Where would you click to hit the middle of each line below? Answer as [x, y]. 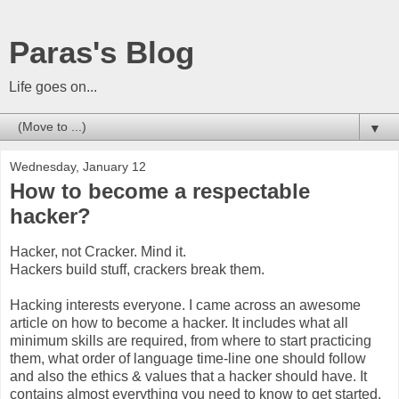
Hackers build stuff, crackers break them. [137, 269]
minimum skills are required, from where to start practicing [191, 340]
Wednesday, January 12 [78, 167]
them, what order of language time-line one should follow [188, 358]
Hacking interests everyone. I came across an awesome [185, 305]
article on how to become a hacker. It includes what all [179, 322]
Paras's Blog [102, 53]
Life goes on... [53, 87]
